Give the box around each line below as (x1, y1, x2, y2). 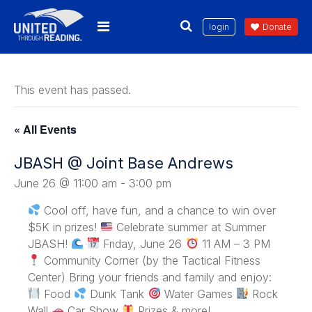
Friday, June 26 (100, 236, 186, 251)
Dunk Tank (86, 286, 148, 301)
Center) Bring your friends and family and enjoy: (28, 270, 272, 284)
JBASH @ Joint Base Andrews (14, 153, 233, 172)
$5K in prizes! (28, 219, 100, 234)
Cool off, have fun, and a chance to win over (40, 203, 276, 217)
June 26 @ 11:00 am (14, 175, 117, 190)
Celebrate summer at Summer (113, 219, 267, 234)
